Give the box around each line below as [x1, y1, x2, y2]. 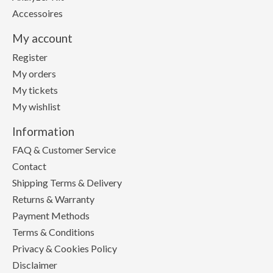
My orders [12, 67, 56, 79]
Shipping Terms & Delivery [12, 177, 122, 189]
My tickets [12, 83, 58, 96]
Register [12, 51, 48, 63]
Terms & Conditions [12, 226, 94, 238]
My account [12, 31, 73, 46]
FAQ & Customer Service [12, 144, 116, 156]
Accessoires [12, 7, 63, 19]
